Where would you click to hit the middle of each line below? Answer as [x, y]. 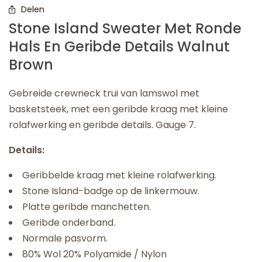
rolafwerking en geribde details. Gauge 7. [103, 125]
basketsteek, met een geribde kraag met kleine [119, 109]
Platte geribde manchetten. [88, 207]
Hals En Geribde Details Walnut [119, 47]
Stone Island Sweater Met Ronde [125, 29]
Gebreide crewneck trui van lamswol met [104, 94]
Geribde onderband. [70, 223]
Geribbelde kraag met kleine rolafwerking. [120, 175]
